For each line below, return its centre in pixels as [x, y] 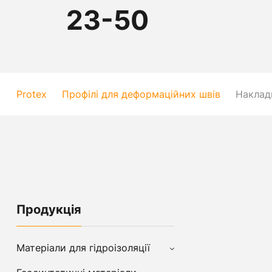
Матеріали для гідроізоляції [83, 248]
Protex [32, 94]
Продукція [49, 209]
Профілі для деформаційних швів [141, 94]
